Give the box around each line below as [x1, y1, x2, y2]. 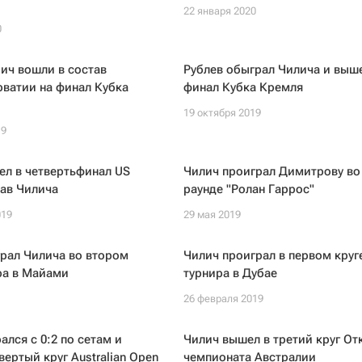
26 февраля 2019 [183, 293, 263, 305]
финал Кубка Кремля [183, 80, 303, 95]
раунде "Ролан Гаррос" [183, 182, 314, 196]
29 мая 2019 [183, 208, 241, 221]
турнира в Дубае [183, 266, 277, 280]
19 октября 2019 [183, 107, 261, 119]
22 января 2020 [183, 5, 256, 17]
